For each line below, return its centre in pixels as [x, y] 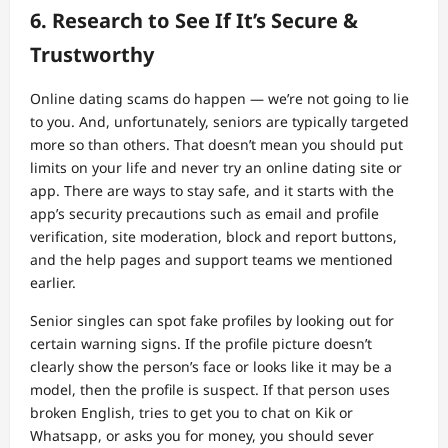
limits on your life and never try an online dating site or [216, 168]
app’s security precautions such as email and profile [204, 214]
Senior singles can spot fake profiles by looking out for [212, 321]
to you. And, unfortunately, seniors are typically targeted [219, 122]
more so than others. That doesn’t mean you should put [216, 145]
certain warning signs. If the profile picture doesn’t [201, 344]
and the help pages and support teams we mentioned [211, 260]
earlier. [53, 283]
